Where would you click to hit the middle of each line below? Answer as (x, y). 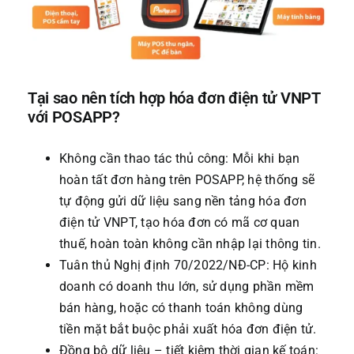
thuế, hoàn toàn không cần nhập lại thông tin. (190, 243)
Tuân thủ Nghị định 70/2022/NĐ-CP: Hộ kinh (188, 265)
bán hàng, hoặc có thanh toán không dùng (181, 307)
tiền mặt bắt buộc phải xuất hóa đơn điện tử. (188, 329)
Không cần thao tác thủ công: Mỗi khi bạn (179, 158)
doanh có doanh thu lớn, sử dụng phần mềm (186, 286)
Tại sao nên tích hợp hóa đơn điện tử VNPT (174, 98)
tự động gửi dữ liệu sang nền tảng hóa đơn (183, 201)
